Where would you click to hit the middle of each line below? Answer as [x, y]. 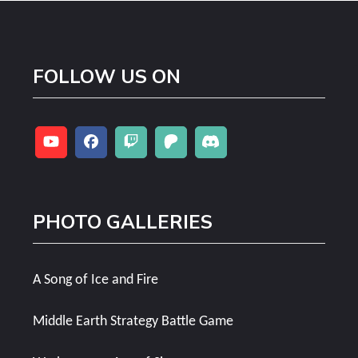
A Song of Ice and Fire [95, 280]
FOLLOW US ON [106, 77]
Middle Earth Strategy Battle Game [133, 322]
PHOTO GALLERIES [122, 223]
